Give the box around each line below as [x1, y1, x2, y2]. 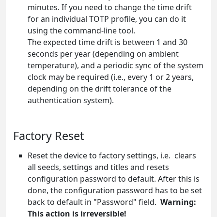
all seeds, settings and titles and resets [28, 161, 169, 172]
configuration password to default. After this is [28, 173, 200, 184]
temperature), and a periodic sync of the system [28, 60, 203, 71]
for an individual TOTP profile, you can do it [28, 13, 186, 24]
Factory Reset [13, 127, 84, 143]
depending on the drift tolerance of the [28, 83, 171, 94]
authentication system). [28, 94, 114, 106]
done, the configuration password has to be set [28, 185, 202, 196]
